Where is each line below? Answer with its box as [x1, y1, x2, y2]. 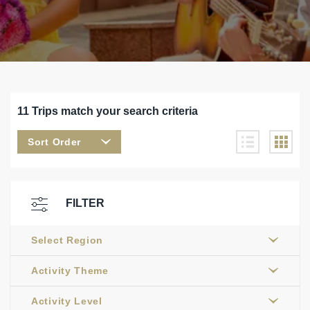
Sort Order [28, 136, 81, 147]
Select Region [31, 235, 104, 246]
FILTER [66, 197, 104, 209]
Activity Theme [31, 265, 109, 276]
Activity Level [31, 295, 102, 307]
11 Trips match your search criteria [17, 105, 198, 117]
